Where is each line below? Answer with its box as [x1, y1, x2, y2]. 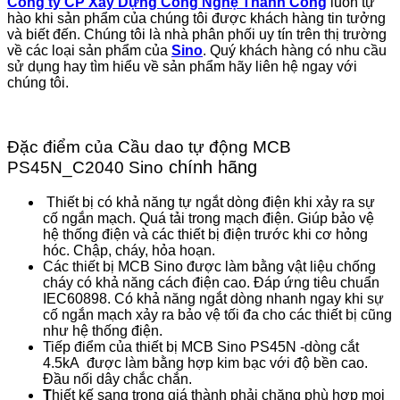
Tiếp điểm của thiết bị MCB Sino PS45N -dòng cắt [43, 339, 359, 354]
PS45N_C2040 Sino [7, 158, 163, 178]
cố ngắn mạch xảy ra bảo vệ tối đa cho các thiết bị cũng [43, 307, 392, 322]
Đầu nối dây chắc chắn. [43, 371, 192, 387]
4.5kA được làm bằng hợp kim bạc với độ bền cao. [43, 355, 368, 371]
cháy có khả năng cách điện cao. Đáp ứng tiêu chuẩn [43, 275, 379, 290]
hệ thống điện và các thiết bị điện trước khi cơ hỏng [43, 227, 368, 242]
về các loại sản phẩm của [7, 42, 171, 58]
